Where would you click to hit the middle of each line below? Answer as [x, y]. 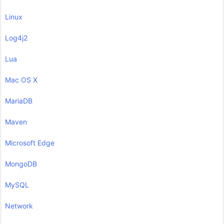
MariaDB [19, 101]
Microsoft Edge [30, 143]
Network [19, 206]
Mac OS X [21, 80]
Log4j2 [16, 38]
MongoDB [21, 164]
